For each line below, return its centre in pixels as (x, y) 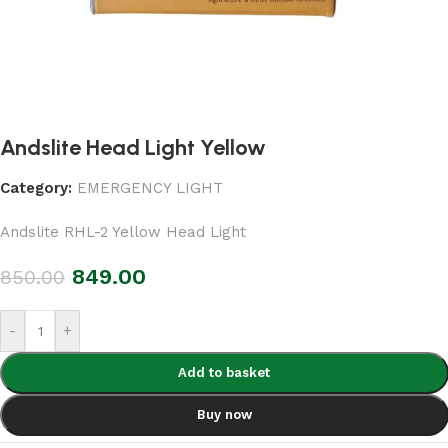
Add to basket (224, 373)
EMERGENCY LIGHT (150, 188)
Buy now (224, 415)
